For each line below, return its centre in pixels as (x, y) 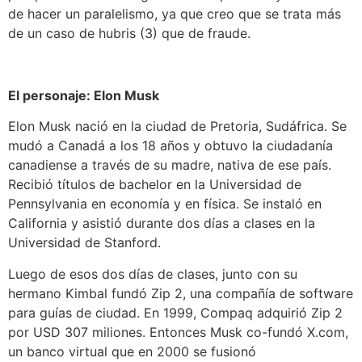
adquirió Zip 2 (298, 312)
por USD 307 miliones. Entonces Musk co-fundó (158, 332)
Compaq (227, 312)
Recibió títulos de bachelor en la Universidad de (155, 185)
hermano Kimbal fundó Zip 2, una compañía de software (181, 293)
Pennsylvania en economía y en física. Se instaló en (165, 204)
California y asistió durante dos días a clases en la (162, 223)
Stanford (131, 243)
